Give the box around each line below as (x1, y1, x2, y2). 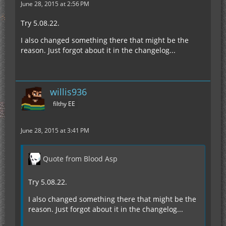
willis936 (50, 86, 87, 98)
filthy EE (53, 99, 75, 108)
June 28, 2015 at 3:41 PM (21, 126, 89, 135)
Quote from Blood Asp (43, 154, 118, 164)
